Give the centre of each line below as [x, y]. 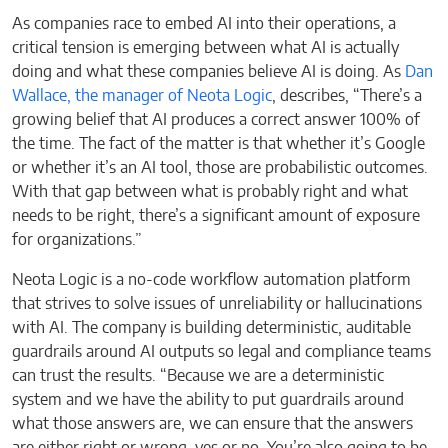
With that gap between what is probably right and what [210, 191]
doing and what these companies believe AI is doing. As [208, 71]
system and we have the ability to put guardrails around [208, 399]
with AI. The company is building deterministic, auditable [211, 327]
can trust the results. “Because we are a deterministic [198, 375]
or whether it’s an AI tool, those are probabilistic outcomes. [220, 167]
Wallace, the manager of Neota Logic [142, 95]
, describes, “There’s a [347, 95]
